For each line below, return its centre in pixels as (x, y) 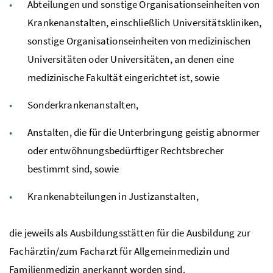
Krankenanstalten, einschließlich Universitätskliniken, (145, 22)
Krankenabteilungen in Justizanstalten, (113, 196)
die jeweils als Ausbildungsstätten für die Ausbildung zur (130, 232)
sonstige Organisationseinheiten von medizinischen (139, 41)
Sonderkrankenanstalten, (83, 105)
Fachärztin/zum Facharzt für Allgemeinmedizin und (120, 251)
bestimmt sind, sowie (73, 168)
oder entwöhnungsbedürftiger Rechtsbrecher (126, 150)
